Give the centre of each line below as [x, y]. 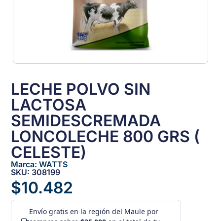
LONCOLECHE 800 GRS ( [106, 137]
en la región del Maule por [113, 212]
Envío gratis [49, 212]
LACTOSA [49, 105]
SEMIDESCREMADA [86, 121]
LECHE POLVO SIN [81, 89]
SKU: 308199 [36, 172]
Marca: [25, 165]
